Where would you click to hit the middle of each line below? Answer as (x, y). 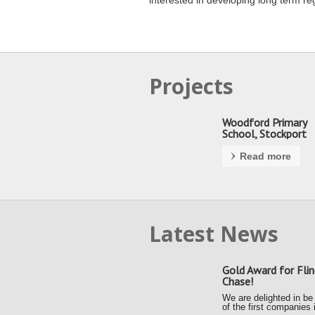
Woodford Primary (264, 122)
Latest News (214, 234)
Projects (191, 86)
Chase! (238, 281)
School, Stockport (264, 134)
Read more (265, 156)
